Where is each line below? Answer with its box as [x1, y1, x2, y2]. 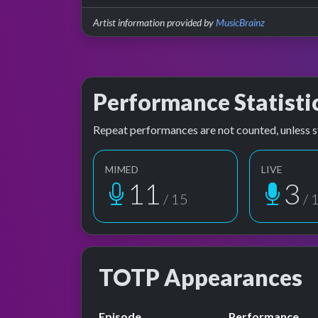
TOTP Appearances [99, 263, 302, 292]
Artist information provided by [93, 16, 216, 29]
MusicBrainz [216, 16, 265, 29]
